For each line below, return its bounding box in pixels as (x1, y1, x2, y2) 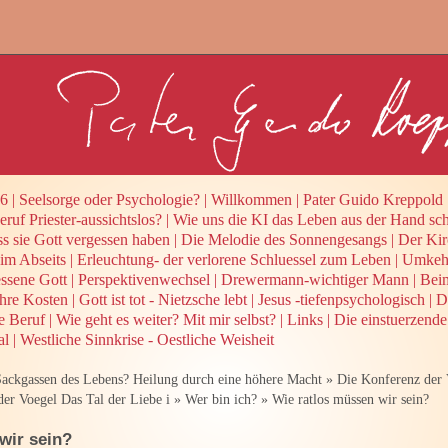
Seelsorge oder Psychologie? (19, 190, 200, 208)
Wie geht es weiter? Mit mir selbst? (56, 310, 276, 328)
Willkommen (211, 190, 292, 208)
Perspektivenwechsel (78, 270, 210, 288)
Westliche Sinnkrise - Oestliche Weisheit (20, 330, 274, 348)
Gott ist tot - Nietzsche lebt (79, 290, 247, 308)
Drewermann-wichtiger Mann (221, 270, 409, 288)
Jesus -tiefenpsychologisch (258, 290, 425, 308)
